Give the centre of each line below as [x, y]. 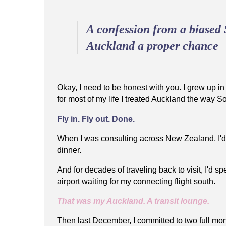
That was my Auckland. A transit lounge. [133, 201]
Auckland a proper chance [152, 46]
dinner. [69, 150]
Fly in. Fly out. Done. [96, 119]
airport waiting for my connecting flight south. [136, 181]
